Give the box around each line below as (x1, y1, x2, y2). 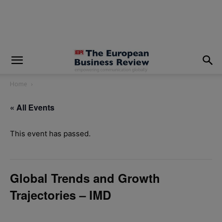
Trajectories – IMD (10, 186, 111, 203)
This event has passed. (10, 129, 91, 138)
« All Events (10, 102, 55, 113)
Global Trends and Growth (10, 169, 160, 186)
